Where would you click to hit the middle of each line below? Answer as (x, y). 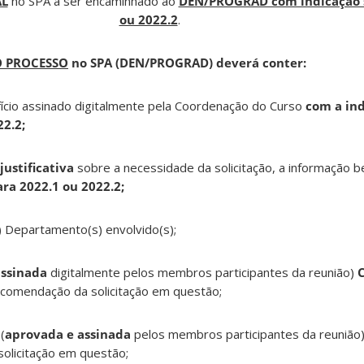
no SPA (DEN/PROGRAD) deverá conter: (189, 63)
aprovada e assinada (68, 334)
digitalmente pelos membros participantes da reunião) (202, 273)
